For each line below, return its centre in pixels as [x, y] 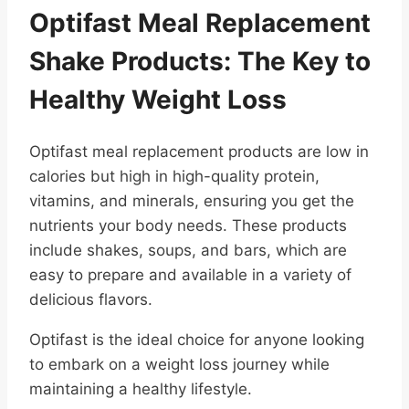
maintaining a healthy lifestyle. [141, 388]
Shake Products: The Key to [200, 61]
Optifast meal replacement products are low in [199, 151]
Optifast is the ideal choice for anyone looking [197, 339]
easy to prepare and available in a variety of [190, 274]
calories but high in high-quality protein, [174, 176]
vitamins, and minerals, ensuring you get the [192, 200]
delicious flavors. [91, 299]
